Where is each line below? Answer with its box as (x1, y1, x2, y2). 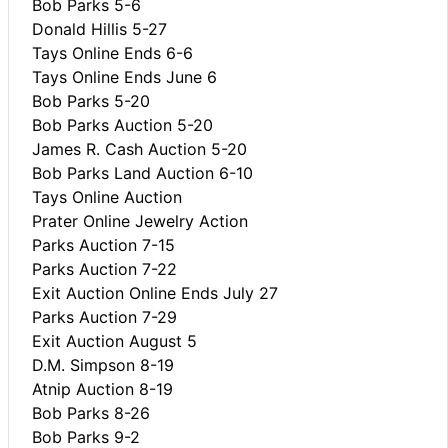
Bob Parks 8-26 (32, 402, 150, 423)
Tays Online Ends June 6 (32, 66, 217, 87)
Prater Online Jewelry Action (32, 210, 248, 231)
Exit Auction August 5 (32, 330, 197, 351)
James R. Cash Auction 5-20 (32, 138, 247, 159)
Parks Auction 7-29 (32, 306, 177, 327)
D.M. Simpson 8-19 (32, 354, 174, 375)
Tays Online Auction (32, 186, 182, 207)
